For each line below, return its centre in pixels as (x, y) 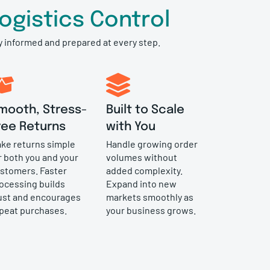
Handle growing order (152, 143)
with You (130, 127)
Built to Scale (145, 110)
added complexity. (144, 170)
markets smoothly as (149, 196)
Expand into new (141, 183)
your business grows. (151, 210)
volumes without (141, 157)
